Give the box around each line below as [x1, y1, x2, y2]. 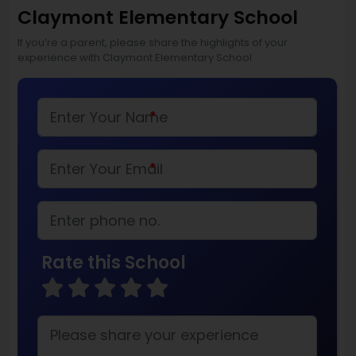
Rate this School [41, 250, 186, 275]
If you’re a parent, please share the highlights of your [17, 34, 288, 50]
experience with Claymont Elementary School [17, 49, 252, 65]
